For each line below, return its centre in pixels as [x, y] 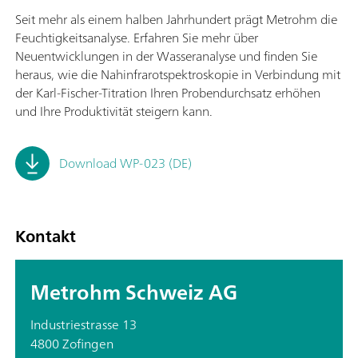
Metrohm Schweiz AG [134, 292]
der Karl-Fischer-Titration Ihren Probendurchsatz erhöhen [168, 93]
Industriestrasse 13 [84, 324]
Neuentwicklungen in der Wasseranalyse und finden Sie [166, 56]
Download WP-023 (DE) [125, 163]
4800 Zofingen [72, 344]
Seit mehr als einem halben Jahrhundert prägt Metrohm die [176, 19]
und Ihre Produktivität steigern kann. [114, 111]
